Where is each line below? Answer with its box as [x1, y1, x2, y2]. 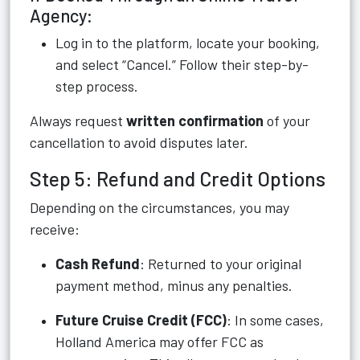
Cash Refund [55, 255, 140, 272]
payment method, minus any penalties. [55, 276, 292, 294]
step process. [55, 77, 138, 95]
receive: [30, 220, 80, 238]
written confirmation [126, 112, 264, 129]
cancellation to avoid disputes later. [30, 133, 248, 151]
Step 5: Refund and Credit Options [30, 166, 325, 190]
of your [264, 112, 310, 129]
